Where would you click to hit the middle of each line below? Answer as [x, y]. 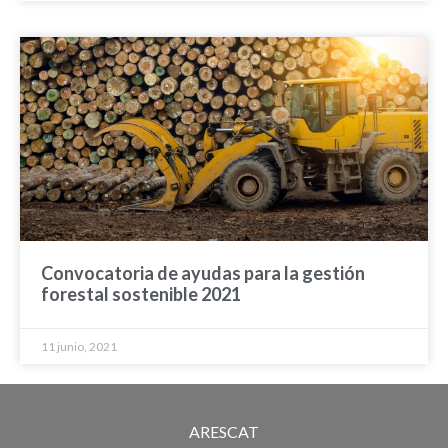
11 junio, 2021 [79, 347]
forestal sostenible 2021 [141, 294]
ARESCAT [224, 432]
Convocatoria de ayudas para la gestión [203, 273]
